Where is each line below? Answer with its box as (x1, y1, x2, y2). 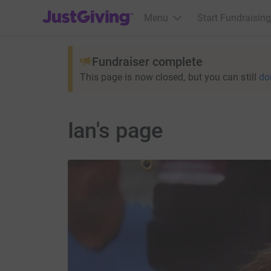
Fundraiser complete (91, 54, 203, 69)
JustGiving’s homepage (42, 4, 142, 16)
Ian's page (67, 118, 163, 143)
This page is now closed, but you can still (79, 71, 256, 83)
